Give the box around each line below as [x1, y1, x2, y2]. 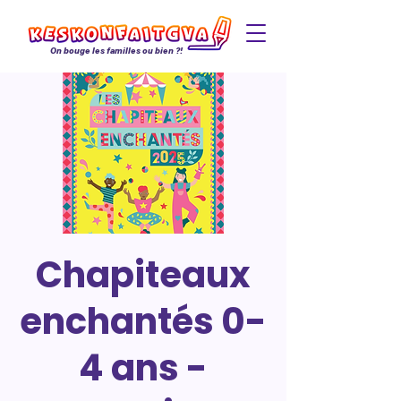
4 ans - [79, 343, 208, 393]
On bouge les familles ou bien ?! [50, 46, 183, 55]
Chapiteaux [36, 250, 251, 300]
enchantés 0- [20, 296, 267, 346]
